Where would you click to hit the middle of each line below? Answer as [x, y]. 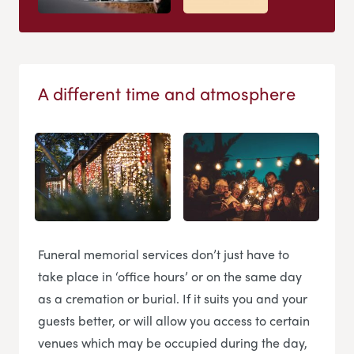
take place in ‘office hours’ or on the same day [170, 277]
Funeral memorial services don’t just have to [164, 254]
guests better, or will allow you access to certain [174, 321]
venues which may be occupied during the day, [173, 343]
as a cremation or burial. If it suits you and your [173, 299]
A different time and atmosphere [167, 94]
